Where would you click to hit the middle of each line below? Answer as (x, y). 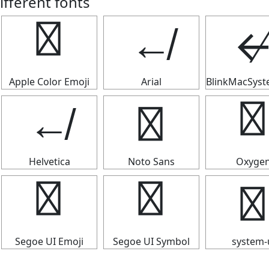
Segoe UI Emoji (49, 241)
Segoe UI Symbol (151, 241)
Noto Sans (151, 162)
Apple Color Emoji (49, 82)
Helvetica (49, 162)
